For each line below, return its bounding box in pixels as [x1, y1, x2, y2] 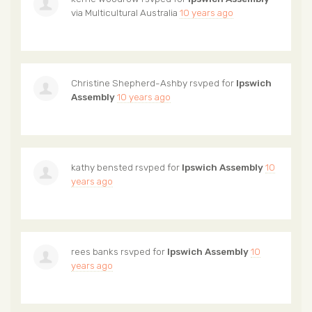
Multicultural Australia [85, 6, 178, 18]
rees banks [71, 245, 118, 257]
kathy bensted [71, 161, 133, 173]
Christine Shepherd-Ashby [71, 77, 187, 88]
